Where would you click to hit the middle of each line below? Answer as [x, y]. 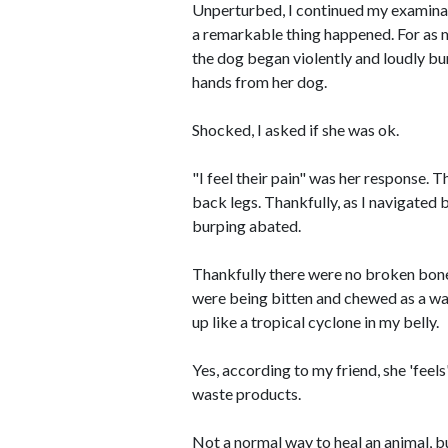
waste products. [246, 393]
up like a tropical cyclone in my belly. [315, 321]
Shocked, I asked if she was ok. [295, 129]
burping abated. [246, 225]
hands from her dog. [259, 81]
